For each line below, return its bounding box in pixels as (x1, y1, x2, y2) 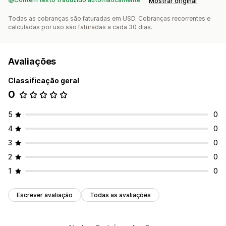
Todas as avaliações (90, 191, 151, 199)
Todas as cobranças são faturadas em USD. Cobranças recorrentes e (8, 15, 210, 23)
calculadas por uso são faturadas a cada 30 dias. (8, 23, 152, 31)
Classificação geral (8, 76, 79, 85)
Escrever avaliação (17, 191, 73, 199)
